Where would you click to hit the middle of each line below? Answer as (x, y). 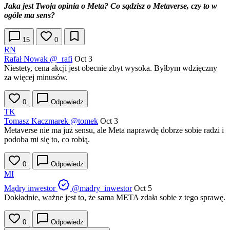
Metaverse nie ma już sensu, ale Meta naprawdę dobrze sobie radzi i (114, 130)
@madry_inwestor (102, 188)
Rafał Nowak (26, 59)
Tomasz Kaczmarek (36, 121)
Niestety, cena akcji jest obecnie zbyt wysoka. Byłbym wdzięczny (111, 68)
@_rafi (61, 59)
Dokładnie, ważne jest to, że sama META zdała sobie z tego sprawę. (115, 198)
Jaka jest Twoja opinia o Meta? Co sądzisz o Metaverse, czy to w (111, 6)
